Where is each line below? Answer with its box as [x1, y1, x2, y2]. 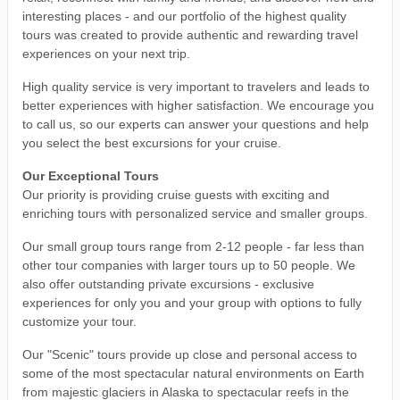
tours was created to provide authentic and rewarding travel [22, 27, 358, 42]
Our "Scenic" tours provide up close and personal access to [22, 346, 357, 362]
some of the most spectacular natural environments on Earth [22, 365, 364, 380]
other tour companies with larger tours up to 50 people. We [22, 257, 355, 272]
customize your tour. [22, 313, 137, 329]
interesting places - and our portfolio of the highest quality [22, 8, 346, 23]
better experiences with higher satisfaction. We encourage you [22, 97, 374, 112]
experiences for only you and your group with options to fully [22, 295, 362, 310]
